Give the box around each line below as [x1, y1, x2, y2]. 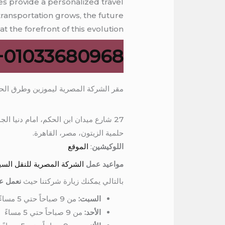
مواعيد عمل [85, 159, 124, 169]
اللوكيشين [91, 142, 124, 152]
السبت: [78, 193, 101, 203]
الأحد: [84, 207, 101, 217]
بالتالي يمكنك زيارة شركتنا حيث [21, 176, 124, 186]
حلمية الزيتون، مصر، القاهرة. [32, 128, 124, 138]
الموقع [67, 142, 88, 152]
